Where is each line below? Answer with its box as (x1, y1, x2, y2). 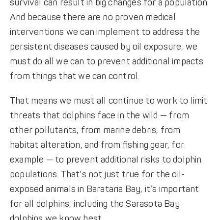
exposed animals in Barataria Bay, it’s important (9, 184, 199, 195)
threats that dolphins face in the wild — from (9, 110, 189, 121)
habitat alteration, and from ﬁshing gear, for (9, 139, 184, 151)
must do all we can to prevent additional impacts (9, 56, 204, 67)
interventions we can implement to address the (9, 27, 200, 38)
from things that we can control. (9, 71, 140, 82)
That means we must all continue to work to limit (9, 95, 208, 107)
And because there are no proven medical (9, 12, 176, 23)
